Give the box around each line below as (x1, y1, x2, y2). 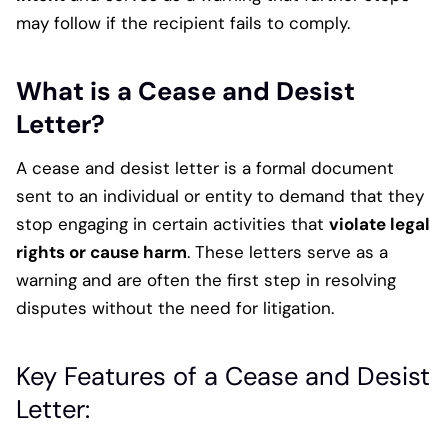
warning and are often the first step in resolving (16, 268, 396, 291)
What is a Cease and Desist (16, 75, 355, 109)
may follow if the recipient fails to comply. (16, 11, 350, 34)
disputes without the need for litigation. (16, 296, 334, 319)
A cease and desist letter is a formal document (16, 156, 394, 179)
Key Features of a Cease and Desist (16, 360, 430, 394)
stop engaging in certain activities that (16, 212, 329, 235)
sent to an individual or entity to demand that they (16, 184, 424, 207)
